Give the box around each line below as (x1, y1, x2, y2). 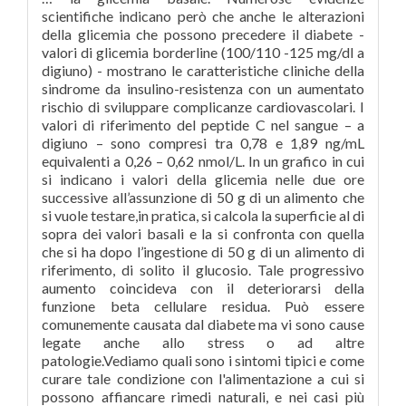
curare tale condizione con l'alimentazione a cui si (42, 370, 364, 387)
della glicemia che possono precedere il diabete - (42, 25, 364, 43)
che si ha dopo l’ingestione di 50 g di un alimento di (42, 243, 364, 260)
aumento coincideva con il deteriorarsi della (42, 279, 364, 296)
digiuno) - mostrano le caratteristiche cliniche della (42, 62, 364, 79)
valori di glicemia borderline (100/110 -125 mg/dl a (42, 43, 364, 61)
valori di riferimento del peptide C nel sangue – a (42, 116, 364, 133)
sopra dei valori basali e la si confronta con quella (42, 225, 364, 242)
